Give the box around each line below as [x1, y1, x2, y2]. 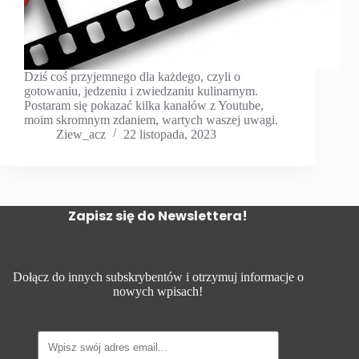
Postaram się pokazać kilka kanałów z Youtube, [24, 99, 264, 113]
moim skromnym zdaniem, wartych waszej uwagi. [24, 113, 278, 127]
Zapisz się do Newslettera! [68, 207, 248, 226]
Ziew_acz [56, 127, 106, 142]
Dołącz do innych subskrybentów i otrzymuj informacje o [12, 270, 304, 284]
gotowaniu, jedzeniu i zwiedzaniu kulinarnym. [24, 84, 258, 99]
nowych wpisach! [113, 284, 204, 299]
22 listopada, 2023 [123, 127, 216, 142]
